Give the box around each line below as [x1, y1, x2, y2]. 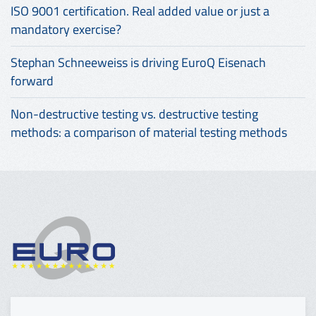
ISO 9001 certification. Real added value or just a [11, 1, 269, 21]
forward [11, 71, 54, 91]
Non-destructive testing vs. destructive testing [11, 104, 258, 124]
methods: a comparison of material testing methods [11, 123, 287, 142]
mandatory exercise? [11, 20, 121, 39]
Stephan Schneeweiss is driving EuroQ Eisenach [11, 53, 266, 73]
